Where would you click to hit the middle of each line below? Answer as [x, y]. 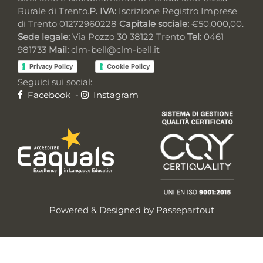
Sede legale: [44, 37]
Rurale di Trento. [53, 11]
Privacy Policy [51, 66]
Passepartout [185, 210]
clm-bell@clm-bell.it [114, 50]
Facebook [48, 95]
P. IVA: [103, 11]
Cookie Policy [128, 66]
